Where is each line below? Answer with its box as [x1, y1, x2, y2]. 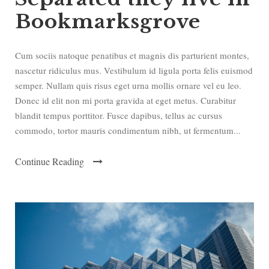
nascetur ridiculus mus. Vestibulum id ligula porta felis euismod [15, 64, 253, 76]
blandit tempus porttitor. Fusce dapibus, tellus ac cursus [15, 109, 222, 121]
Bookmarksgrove [15, 9, 201, 34]
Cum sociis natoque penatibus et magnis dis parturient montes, [15, 49, 249, 61]
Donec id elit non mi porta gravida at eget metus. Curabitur [15, 94, 236, 106]
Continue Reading [15, 154, 84, 168]
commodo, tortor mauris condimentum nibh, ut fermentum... [15, 124, 241, 136]
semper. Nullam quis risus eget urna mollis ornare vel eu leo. [15, 79, 241, 91]
